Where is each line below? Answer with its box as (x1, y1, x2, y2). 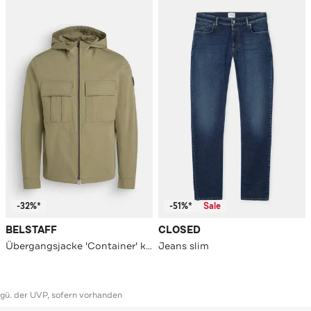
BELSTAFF (6, 224, 57, 237)
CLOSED (158, 224, 201, 237)
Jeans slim (158, 239, 209, 253)
